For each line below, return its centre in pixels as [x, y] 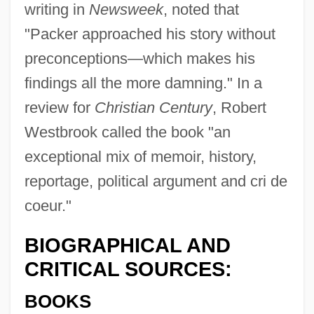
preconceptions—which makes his [139, 58]
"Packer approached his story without [150, 34]
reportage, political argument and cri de [156, 181]
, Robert [239, 107]
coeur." [48, 205]
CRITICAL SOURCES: [128, 269]
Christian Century [153, 107]
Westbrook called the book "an [127, 132]
